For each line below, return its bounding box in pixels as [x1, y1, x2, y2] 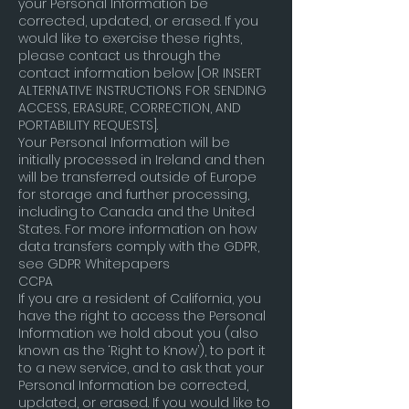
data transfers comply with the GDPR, [18, 237, 259, 256]
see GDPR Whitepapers [18, 255, 170, 273]
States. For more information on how [18, 220, 257, 238]
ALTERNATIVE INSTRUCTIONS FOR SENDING [18, 81, 267, 100]
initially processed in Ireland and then [18, 151, 265, 169]
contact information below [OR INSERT [18, 64, 261, 82]
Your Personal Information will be [18, 133, 230, 152]
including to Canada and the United [18, 203, 255, 221]
